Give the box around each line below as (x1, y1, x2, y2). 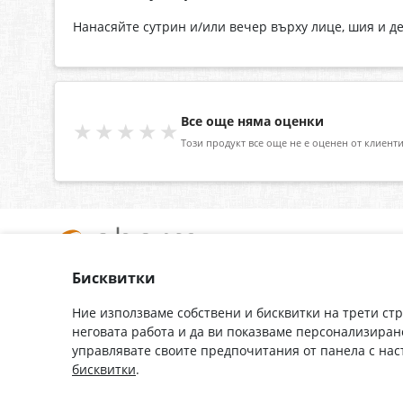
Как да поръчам (145, 351, 235, 367)
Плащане (145, 326, 196, 342)
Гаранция (145, 300, 199, 317)
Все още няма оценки (181, 112, 324, 130)
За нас (54, 275, 89, 291)
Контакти (54, 300, 106, 317)
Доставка (145, 275, 196, 291)
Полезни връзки (54, 326, 145, 342)
